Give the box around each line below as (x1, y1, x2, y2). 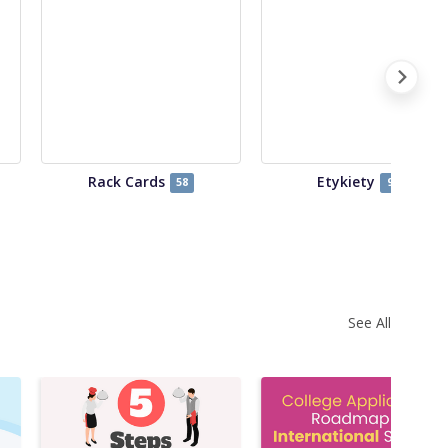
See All (348, 312, 391, 332)
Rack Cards (87, 171, 165, 191)
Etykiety (317, 171, 376, 191)
